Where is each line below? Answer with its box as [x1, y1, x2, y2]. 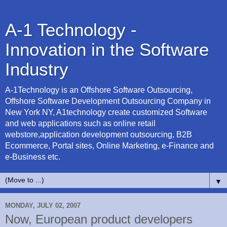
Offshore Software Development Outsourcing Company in [5, 97, 211, 105]
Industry [5, 60, 68, 79]
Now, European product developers [5, 212, 193, 226]
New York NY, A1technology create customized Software [5, 108, 207, 117]
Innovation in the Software [5, 40, 209, 59]
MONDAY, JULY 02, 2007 [5, 201, 81, 209]
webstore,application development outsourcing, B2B [5, 130, 192, 139]
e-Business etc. [5, 153, 60, 161]
